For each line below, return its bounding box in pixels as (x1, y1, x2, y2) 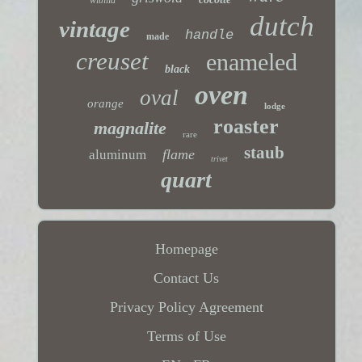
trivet (210, 154, 228, 163)
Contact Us (154, 269, 220, 286)
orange (87, 96, 124, 110)
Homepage (154, 240, 218, 257)
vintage (58, 15, 130, 42)
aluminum (88, 146, 146, 162)
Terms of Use (146, 327, 226, 344)
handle (184, 27, 234, 43)
